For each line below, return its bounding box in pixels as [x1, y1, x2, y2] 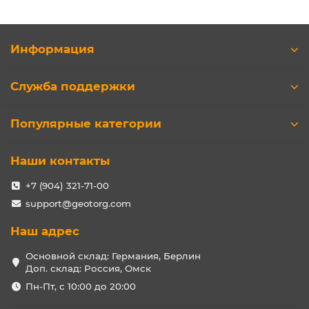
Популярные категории [10, 117, 161, 131]
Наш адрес [10, 224, 79, 239]
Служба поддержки [10, 79, 135, 94]
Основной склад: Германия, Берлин [25, 250, 201, 262]
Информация [10, 42, 94, 57]
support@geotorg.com [25, 198, 131, 210]
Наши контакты [10, 154, 110, 168]
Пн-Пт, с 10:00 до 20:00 [25, 281, 136, 292]
